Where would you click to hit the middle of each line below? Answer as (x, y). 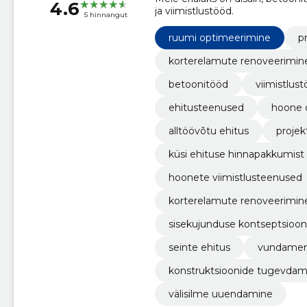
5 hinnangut (106, 14)
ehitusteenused (206, 108)
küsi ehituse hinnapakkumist (236, 155)
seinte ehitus (199, 248)
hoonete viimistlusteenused (235, 178)
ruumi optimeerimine (219, 38)
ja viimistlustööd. (194, 11)
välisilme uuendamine (220, 294)
